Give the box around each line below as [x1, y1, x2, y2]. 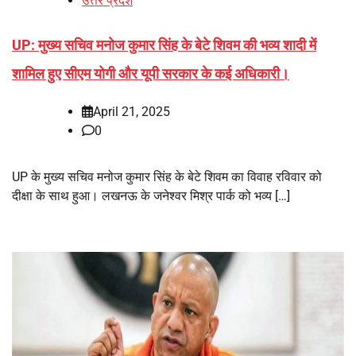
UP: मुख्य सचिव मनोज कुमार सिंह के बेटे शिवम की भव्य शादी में [12, 37, 316, 54]
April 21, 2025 [93, 104, 170, 120]
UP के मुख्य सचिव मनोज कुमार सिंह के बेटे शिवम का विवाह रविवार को [12, 169, 322, 185]
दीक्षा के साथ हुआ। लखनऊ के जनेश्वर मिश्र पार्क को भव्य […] [12, 188, 290, 204]
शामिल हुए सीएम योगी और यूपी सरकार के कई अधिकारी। [12, 65, 289, 83]
